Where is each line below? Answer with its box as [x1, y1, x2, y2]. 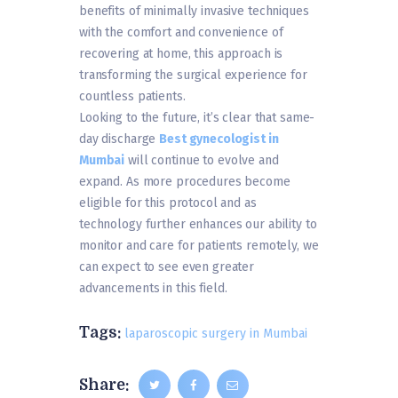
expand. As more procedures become [79, 174, 291, 190]
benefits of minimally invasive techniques [79, 4, 309, 20]
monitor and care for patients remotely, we [79, 238, 319, 254]
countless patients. [79, 89, 186, 105]
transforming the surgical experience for [79, 68, 307, 84]
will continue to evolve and [124, 153, 279, 169]
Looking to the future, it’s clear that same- [79, 110, 315, 126]
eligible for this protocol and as [79, 195, 257, 211]
